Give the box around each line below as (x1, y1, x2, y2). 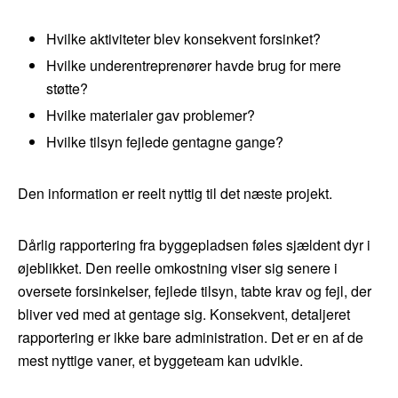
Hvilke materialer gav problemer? (46, 105, 255, 126)
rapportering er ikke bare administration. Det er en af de (18, 327, 363, 348)
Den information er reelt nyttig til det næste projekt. (18, 183, 332, 204)
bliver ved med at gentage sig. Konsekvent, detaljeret (18, 304, 350, 325)
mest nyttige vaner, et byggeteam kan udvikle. (18, 350, 303, 371)
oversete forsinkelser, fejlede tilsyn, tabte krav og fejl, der (18, 281, 371, 302)
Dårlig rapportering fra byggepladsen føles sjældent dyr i (18, 235, 370, 256)
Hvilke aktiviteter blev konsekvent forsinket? (46, 28, 321, 50)
